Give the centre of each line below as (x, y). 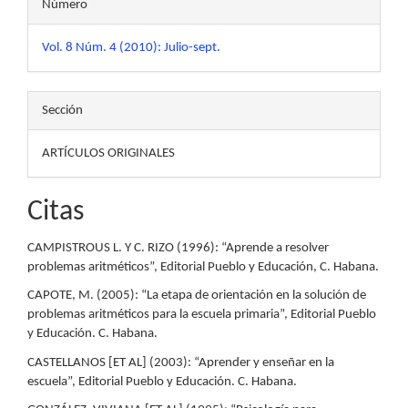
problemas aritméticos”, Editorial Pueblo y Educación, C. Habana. (203, 267)
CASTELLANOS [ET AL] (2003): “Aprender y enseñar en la (181, 362)
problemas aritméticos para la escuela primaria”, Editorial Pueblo (202, 315)
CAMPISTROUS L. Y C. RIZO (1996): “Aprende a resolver (178, 248)
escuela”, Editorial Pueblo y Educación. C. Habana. (162, 382)
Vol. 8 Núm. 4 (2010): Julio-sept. (131, 48)
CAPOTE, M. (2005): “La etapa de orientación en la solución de (197, 296)
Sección (62, 111)
